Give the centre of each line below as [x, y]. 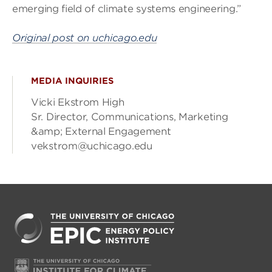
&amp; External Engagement [101, 131]
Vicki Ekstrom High [78, 102]
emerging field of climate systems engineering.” [127, 9]
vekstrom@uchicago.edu [92, 146]
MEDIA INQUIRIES [72, 81]
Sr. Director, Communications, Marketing [130, 117]
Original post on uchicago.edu [85, 38]
